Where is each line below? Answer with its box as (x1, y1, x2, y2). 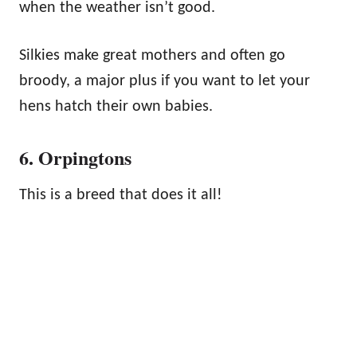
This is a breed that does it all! (19, 187, 222, 204)
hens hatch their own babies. (19, 99, 213, 116)
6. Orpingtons (19, 143, 131, 172)
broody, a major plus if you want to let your (19, 73, 310, 90)
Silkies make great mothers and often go (19, 48, 285, 65)
